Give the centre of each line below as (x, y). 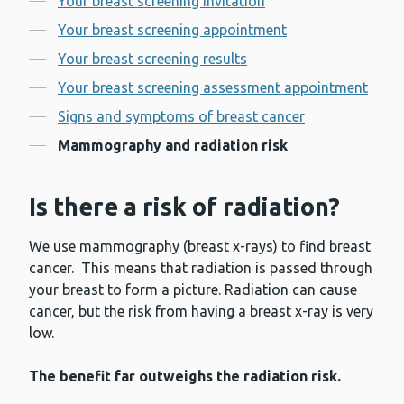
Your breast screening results (152, 59)
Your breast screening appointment (172, 30)
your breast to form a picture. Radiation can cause (193, 290)
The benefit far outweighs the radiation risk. (187, 376)
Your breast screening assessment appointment (213, 88)
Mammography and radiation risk (173, 146)
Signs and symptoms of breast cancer (181, 117)
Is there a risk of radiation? (184, 207)
